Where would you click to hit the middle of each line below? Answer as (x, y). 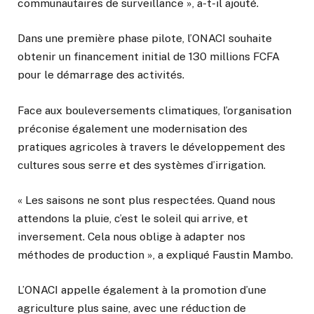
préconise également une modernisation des (132, 128)
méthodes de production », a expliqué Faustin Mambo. (155, 254)
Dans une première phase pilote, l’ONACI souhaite (145, 39)
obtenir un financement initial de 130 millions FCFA (149, 57)
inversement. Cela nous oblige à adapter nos (131, 236)
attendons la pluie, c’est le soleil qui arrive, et (133, 218)
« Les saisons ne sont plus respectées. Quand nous (146, 200)
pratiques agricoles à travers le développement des (151, 146)
